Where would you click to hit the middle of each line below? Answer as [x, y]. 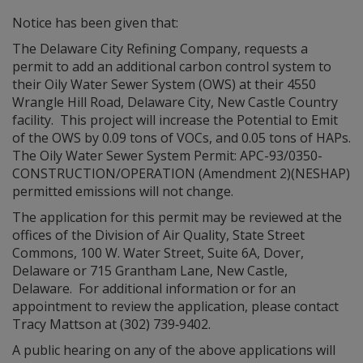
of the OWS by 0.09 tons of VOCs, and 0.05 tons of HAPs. [181, 138]
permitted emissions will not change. [123, 191]
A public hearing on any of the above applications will [174, 350]
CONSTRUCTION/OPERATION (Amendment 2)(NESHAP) [181, 173]
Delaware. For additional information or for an [154, 288]
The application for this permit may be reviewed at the [177, 217]
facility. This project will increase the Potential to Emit [175, 120]
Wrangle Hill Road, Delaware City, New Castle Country [175, 102]
